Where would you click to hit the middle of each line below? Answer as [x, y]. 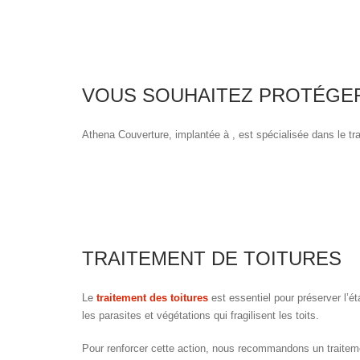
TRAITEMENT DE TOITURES [212, 258]
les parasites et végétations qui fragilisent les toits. [200, 315]
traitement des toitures [152, 297]
